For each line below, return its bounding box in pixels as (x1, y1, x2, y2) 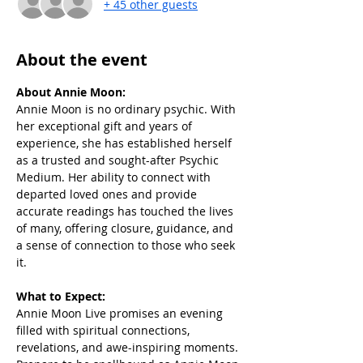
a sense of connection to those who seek (16, 237, 238, 253)
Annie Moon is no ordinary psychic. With (16, 101, 239, 117)
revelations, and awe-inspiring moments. (16, 340, 241, 355)
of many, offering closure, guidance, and (16, 220, 237, 236)
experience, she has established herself (16, 135, 235, 151)
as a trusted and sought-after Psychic (16, 152, 222, 168)
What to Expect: (16, 288, 105, 304)
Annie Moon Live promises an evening (16, 305, 226, 321)
